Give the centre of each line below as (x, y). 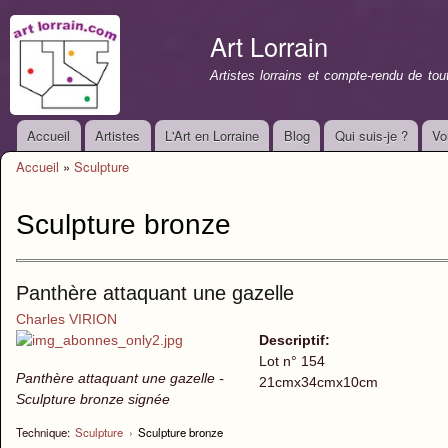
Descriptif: (296, 339)
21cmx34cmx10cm (318, 381)
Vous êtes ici (61, 185)
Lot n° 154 (291, 360)
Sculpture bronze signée (93, 398)
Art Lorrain (269, 46)
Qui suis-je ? (371, 135)
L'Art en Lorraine (211, 135)
